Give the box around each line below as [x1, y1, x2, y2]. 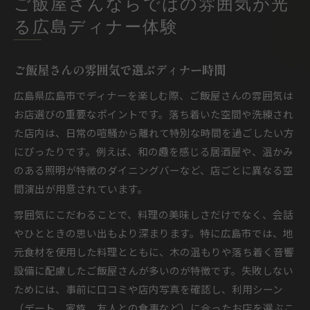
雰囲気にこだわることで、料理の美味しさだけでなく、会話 [14, 207, 293, 221]
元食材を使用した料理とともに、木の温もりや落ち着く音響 [14, 244, 294, 259]
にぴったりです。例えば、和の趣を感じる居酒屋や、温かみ [14, 144, 293, 158]
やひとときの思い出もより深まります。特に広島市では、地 [14, 226, 293, 240]
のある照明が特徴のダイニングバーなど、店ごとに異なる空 [14, 163, 293, 177]
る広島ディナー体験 [14, 20, 179, 37]
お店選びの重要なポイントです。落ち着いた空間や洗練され [14, 107, 293, 121]
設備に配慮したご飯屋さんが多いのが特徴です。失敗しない [14, 263, 293, 277]
